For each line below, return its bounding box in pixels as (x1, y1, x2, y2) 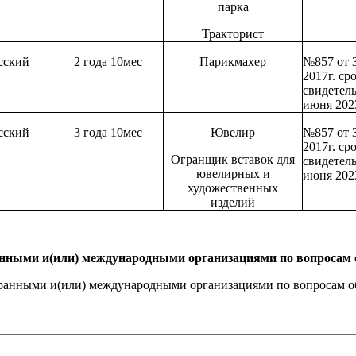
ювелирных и (195, 167, 270, 181)
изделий (211, 195, 256, 210)
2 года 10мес (74, 55, 143, 69)
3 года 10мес (74, 126, 143, 140)
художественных (188, 181, 279, 195)
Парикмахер (199, 55, 267, 69)
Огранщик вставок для (171, 153, 296, 167)
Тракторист (202, 27, 265, 41)
